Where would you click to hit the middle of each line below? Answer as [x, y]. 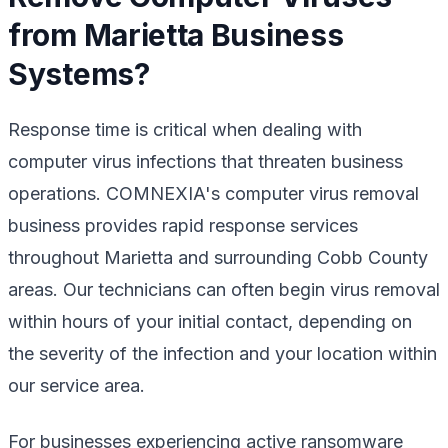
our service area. [76, 385]
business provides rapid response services [183, 225]
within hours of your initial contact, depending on [210, 321]
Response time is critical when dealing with [185, 129]
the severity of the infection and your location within [222, 353]
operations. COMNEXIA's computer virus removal [213, 193]
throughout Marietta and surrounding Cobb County [218, 257]
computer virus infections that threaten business [205, 161]
